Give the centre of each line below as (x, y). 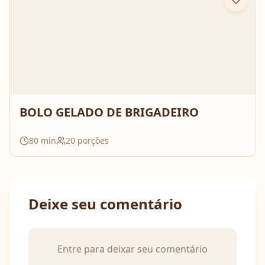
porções (92, 140)
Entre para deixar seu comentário (132, 249)
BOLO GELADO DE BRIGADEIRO (109, 112)
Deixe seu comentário (105, 204)
